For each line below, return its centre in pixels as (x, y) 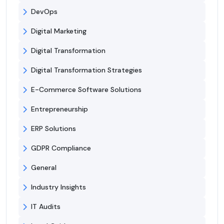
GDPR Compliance (61, 148)
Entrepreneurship (59, 109)
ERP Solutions (53, 129)
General (44, 168)
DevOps (44, 12)
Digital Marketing (59, 31)
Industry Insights (58, 187)
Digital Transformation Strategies (86, 70)
